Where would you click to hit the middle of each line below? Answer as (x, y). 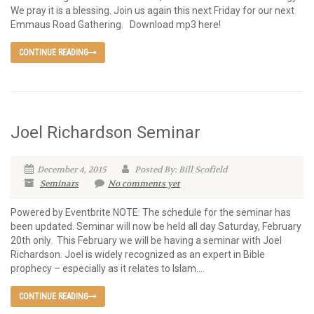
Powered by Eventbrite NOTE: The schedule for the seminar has (151, 213)
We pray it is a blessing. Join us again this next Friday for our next (152, 11)
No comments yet (144, 184)
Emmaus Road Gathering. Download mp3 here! (116, 25)
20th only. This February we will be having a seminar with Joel (146, 241)
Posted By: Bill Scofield (180, 170)
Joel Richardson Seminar (105, 133)
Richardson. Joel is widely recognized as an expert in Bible (138, 255)
